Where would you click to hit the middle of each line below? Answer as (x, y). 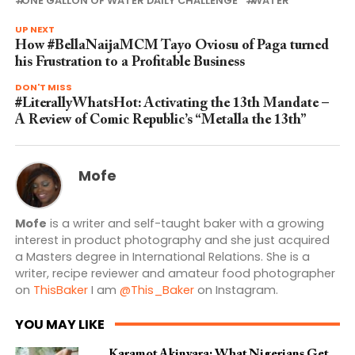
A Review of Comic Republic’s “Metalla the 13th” (160, 120)
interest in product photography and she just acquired (172, 240)
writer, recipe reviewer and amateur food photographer (175, 273)
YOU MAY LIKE (59, 324)
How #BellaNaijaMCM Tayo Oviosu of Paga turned (172, 46)
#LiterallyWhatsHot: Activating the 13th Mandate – (172, 104)
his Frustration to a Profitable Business (130, 63)
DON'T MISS (43, 87)
